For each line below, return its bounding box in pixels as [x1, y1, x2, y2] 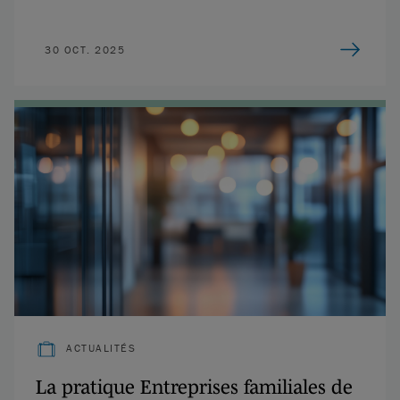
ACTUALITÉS [66, 341, 136, 355]
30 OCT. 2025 [45, 42, 125, 56]
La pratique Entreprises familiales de [36, 376, 353, 398]
